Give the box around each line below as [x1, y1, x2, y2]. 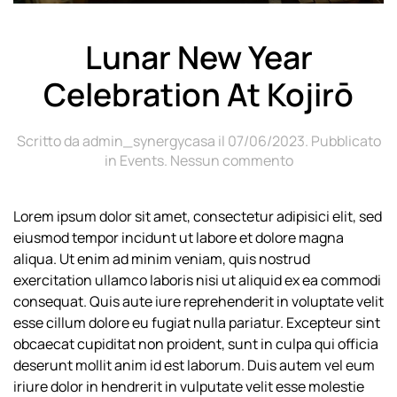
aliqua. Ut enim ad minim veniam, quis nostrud [13, 249, 310, 269]
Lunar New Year [84, 35, 313, 80]
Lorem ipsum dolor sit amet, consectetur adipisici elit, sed [13, 206, 382, 227]
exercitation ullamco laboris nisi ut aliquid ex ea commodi [13, 270, 381, 291]
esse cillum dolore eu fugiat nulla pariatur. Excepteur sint [13, 313, 380, 333]
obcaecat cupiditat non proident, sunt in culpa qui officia [13, 334, 378, 354]
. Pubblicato [304, 131, 381, 152]
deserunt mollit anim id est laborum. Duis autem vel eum [13, 355, 375, 376]
